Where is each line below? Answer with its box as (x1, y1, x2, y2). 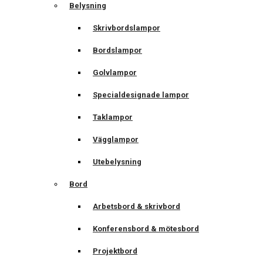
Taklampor (93, 113, 133, 122)
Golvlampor (93, 68, 137, 77)
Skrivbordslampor (93, 23, 160, 33)
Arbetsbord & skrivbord (93, 202, 180, 211)
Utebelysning (93, 157, 141, 167)
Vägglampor (93, 135, 139, 144)
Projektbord (93, 247, 137, 256)
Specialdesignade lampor (93, 90, 189, 100)
